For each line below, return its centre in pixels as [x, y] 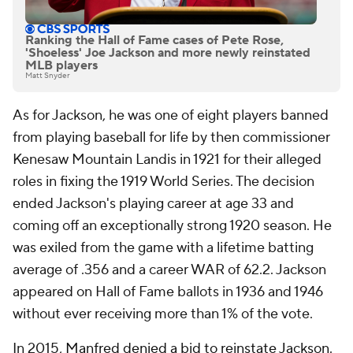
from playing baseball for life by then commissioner [171, 138]
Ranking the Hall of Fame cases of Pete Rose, [154, 41]
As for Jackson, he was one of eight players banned [171, 116]
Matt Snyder [48, 76]
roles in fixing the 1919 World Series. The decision [163, 182]
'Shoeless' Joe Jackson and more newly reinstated [168, 53]
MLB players [61, 66]
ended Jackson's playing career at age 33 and [153, 204]
